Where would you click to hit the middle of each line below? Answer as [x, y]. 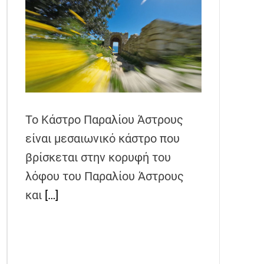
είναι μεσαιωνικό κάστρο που [103, 139]
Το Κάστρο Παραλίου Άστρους [105, 120]
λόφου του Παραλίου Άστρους [105, 176]
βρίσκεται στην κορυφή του [98, 158]
